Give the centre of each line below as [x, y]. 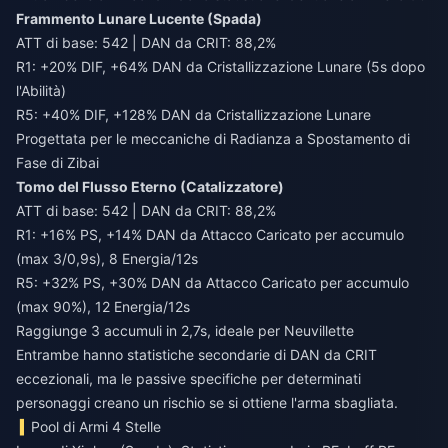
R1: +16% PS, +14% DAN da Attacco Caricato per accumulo [210, 234]
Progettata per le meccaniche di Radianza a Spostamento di [213, 138]
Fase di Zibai [57, 162]
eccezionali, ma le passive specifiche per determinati [188, 378]
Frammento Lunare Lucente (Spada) [139, 18]
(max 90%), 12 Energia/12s [103, 306]
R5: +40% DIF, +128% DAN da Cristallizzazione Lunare [193, 114]
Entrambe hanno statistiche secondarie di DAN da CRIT [196, 354]
